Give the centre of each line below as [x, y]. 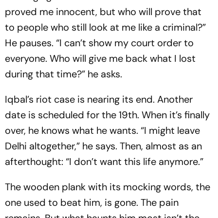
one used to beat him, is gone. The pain [92, 202]
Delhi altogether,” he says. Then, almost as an [103, 146]
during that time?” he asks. [64, 74]
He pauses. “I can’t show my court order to [99, 43]
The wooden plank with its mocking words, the [108, 187]
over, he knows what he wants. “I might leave [102, 130]
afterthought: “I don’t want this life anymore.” [104, 162]
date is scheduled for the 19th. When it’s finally [107, 115]
